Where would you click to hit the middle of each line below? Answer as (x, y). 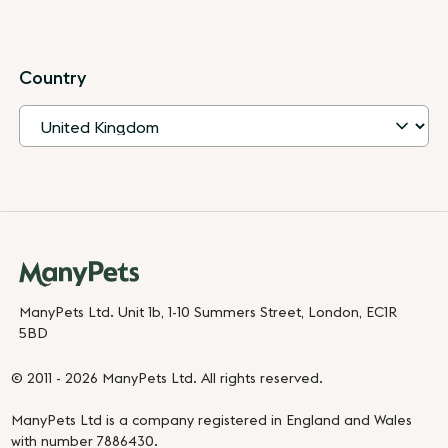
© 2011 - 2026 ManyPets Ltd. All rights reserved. (167, 378)
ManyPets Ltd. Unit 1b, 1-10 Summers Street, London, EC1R (208, 312)
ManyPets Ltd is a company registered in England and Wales (212, 420)
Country (53, 77)
